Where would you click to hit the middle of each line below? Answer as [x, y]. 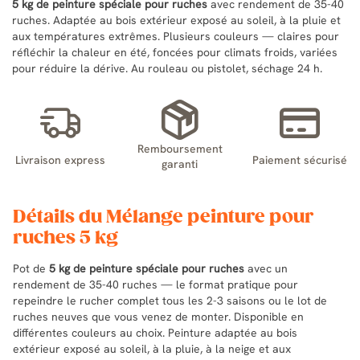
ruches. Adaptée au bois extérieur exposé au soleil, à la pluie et [176, 20]
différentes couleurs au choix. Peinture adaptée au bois [155, 332]
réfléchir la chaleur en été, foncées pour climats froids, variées [175, 52]
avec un [266, 268]
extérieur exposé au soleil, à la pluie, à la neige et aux [152, 348]
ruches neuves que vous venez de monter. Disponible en [158, 316]
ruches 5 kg [65, 238]
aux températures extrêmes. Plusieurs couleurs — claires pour [176, 36]
